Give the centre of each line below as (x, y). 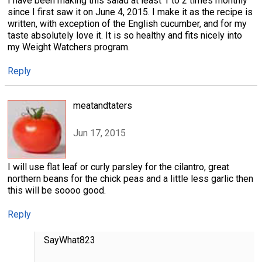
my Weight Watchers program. (69, 47)
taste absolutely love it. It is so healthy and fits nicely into (125, 36)
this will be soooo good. (57, 191)
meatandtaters (103, 106)
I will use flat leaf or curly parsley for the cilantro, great (118, 167)
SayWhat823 (69, 240)
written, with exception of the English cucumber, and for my (127, 24)
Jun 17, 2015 (99, 133)
